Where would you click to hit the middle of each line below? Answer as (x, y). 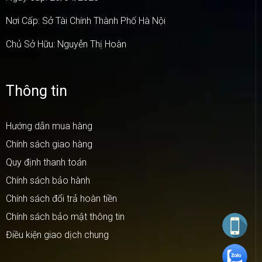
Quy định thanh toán (46, 163)
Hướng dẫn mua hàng (49, 126)
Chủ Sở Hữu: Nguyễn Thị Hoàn (66, 44)
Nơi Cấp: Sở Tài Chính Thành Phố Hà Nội (86, 21)
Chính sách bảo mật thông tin (65, 217)
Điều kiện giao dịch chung (57, 235)
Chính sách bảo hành (48, 181)
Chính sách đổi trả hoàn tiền (61, 199)
